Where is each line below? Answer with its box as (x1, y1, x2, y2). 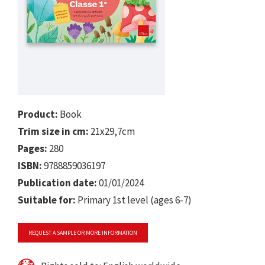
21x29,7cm (89, 124, 135, 138)
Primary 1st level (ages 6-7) (76, 193, 192, 206)
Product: (18, 107, 58, 121)
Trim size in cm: (18, 124, 89, 138)
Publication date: (18, 176, 97, 189)
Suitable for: (18, 193, 76, 206)
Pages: (18, 141, 47, 155)
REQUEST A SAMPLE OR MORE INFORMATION (28, 228, 137, 237)
